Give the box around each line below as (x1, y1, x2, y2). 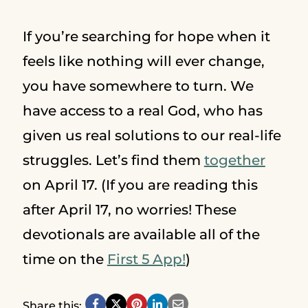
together (203, 152, 265, 168)
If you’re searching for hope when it (22, 28, 270, 45)
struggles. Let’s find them (22, 152, 204, 168)
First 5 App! (107, 251, 186, 267)
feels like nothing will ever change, (22, 53, 265, 69)
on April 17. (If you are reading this (22, 177, 258, 193)
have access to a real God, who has (22, 102, 263, 119)
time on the (22, 251, 107, 267)
